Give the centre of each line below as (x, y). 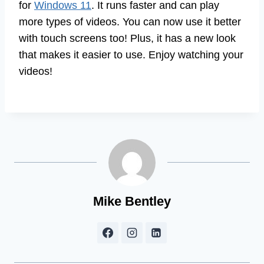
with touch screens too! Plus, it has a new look (127, 38)
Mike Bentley (132, 201)
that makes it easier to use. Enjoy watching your (131, 55)
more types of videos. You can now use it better (130, 22)
